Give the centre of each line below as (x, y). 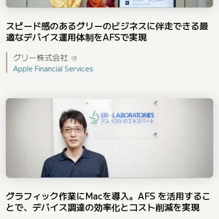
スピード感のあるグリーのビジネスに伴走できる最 (107, 25)
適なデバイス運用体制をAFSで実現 (76, 36)
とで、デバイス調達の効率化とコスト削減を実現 (103, 207)
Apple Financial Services (53, 68)
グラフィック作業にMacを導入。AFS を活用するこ (108, 196)
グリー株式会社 (41, 57)
